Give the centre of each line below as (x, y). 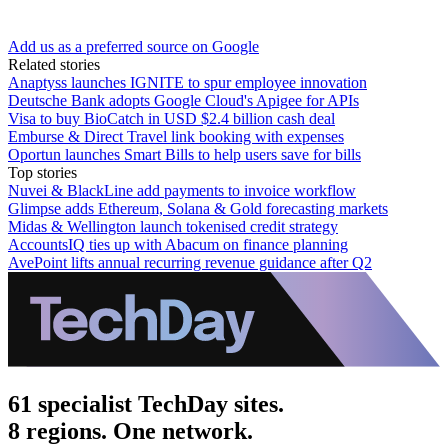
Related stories (54, 64)
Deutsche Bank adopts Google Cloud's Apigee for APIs (183, 100)
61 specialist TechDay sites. (146, 403)
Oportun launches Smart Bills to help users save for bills (184, 154)
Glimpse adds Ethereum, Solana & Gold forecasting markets (198, 208)
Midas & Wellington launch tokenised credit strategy (173, 226)
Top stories (42, 172)
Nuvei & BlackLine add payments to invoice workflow (182, 190)
